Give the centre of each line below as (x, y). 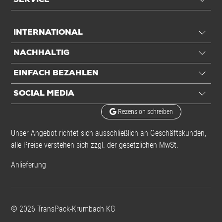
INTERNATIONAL (48, 33)
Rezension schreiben (144, 111)
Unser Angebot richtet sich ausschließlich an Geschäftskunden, (109, 133)
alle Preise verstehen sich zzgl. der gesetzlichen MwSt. (95, 145)
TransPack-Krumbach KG (75, 209)
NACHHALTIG (41, 53)
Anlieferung (28, 165)
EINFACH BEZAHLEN (56, 73)
